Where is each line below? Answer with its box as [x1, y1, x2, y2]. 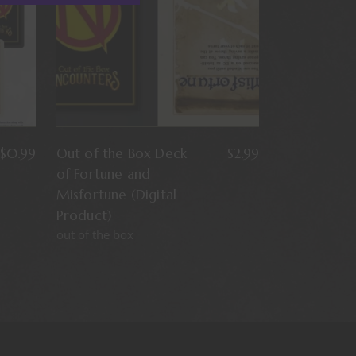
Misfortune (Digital [56, 185, 177, 203]
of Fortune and [56, 164, 151, 183]
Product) [56, 206, 112, 224]
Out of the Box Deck [56, 144, 188, 162]
